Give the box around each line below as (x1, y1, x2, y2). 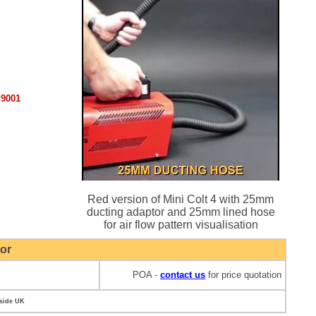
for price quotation (205, 269, 281, 281)
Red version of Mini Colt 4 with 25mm (87, 193, 274, 206)
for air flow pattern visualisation (103, 219, 258, 231)
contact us (160, 269, 205, 281)
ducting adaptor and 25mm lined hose (86, 206, 275, 219)
